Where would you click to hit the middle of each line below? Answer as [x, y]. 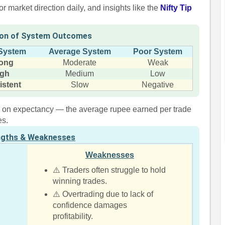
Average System [80, 51]
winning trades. [80, 181]
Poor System [158, 51]
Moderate [80, 63]
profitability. [73, 216]
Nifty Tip [176, 8]
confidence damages [90, 205]
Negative [158, 85]
